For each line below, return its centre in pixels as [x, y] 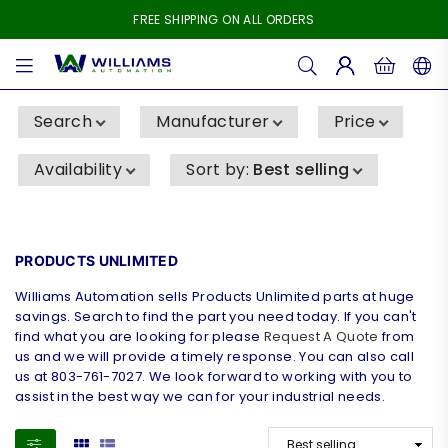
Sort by [216, 169]
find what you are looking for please [139, 336]
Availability [78, 169]
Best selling [301, 169]
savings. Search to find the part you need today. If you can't [216, 316]
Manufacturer [213, 121]
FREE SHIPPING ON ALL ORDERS [224, 19]
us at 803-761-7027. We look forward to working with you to [214, 376]
